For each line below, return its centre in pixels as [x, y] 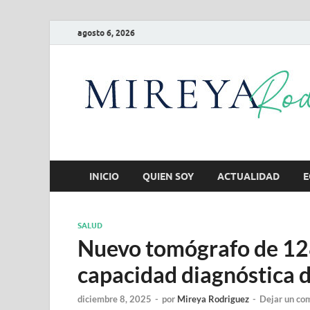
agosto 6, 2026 [106, 33]
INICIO [104, 176]
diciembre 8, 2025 [115, 299]
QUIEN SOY [168, 176]
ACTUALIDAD [248, 176]
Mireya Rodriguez [213, 299]
